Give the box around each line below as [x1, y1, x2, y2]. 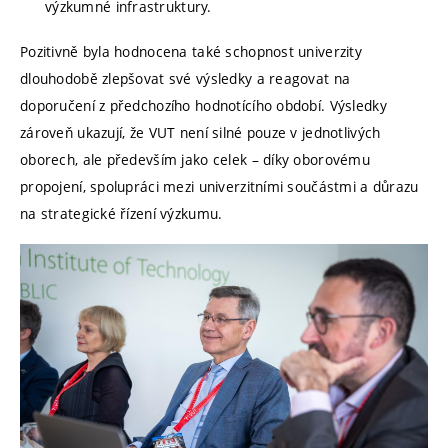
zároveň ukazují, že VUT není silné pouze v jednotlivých [20, 122, 381, 142]
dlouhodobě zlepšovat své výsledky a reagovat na [20, 68, 351, 88]
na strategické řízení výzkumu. [20, 203, 223, 223]
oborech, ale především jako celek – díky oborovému [20, 149, 370, 169]
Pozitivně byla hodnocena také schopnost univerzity [20, 41, 362, 61]
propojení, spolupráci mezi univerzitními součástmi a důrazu [20, 176, 419, 196]
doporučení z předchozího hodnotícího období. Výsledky [20, 95, 387, 115]
